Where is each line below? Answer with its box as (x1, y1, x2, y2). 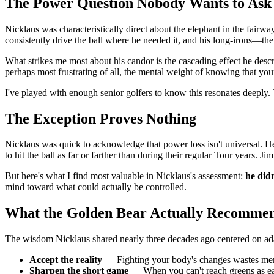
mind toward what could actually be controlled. (5, 182, 187, 193)
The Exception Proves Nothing (5, 110, 196, 127)
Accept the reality (29, 254, 102, 265)
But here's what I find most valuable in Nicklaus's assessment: (5, 171, 245, 182)
